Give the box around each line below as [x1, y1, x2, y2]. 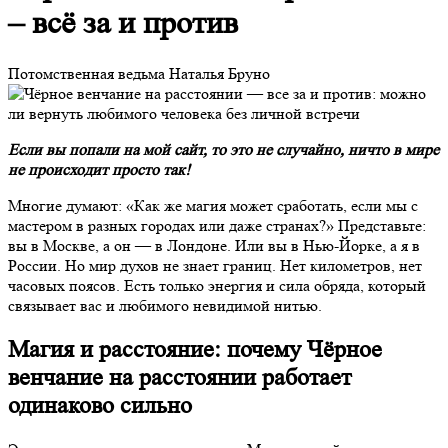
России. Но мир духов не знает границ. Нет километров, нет [8, 255, 422, 275]
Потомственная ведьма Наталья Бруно [8, 63, 270, 83]
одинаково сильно [8, 391, 192, 419]
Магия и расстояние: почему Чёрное [8, 335, 382, 363]
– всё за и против [8, 5, 238, 42]
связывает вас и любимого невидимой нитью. [8, 295, 322, 315]
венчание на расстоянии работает [8, 363, 351, 391]
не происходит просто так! [8, 159, 190, 179]
